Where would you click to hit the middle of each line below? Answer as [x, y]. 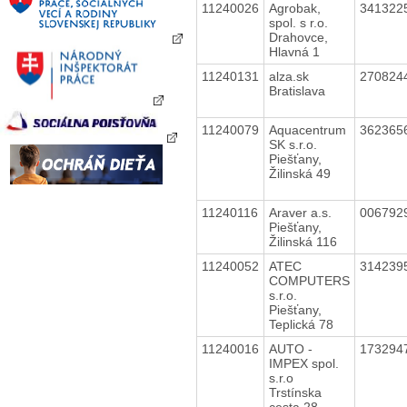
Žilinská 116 [303, 241]
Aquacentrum [307, 129]
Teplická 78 [301, 324]
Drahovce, [298, 37]
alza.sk [288, 76]
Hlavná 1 [294, 51]
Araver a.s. [300, 212]
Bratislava [297, 90]
